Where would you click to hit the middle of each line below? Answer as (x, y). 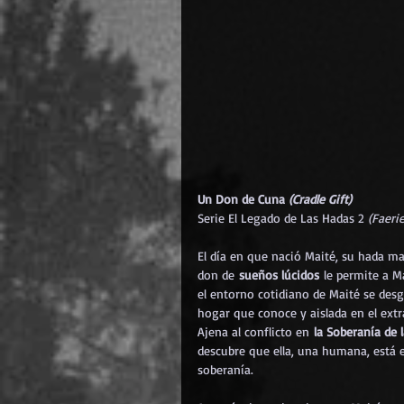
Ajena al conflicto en (256, 331)
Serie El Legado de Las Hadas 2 (283, 217)
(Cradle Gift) (320, 198)
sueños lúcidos (279, 274)
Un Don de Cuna (243, 198)
